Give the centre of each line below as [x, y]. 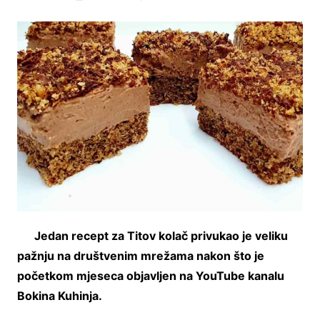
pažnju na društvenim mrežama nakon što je [140, 255]
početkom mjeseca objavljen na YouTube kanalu [150, 275]
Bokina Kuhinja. [59, 295]
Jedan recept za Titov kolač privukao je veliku [161, 235]
